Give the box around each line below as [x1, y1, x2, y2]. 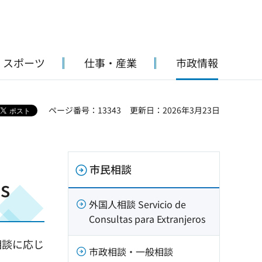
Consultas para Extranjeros [89, 212, 205, 226]
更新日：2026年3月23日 [130, 104, 220, 116]
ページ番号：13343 [49, 104, 121, 116]
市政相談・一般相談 [89, 244, 173, 258]
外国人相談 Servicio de [89, 197, 186, 211]
